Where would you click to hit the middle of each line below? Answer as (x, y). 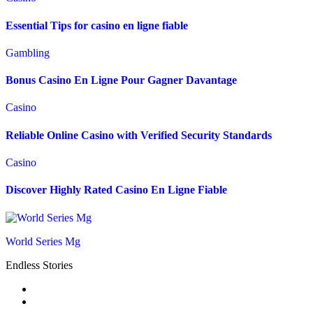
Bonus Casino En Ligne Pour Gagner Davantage (121, 80)
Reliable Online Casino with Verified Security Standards (139, 135)
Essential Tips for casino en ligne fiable (97, 25)
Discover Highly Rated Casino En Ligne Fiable (116, 190)
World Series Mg (43, 241)
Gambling (28, 52)
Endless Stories (39, 265)
